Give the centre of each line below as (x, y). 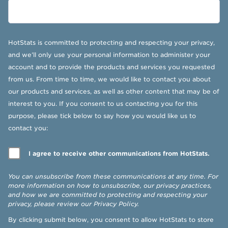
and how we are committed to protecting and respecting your (108, 195)
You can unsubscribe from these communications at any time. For (113, 176)
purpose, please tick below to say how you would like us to (102, 116)
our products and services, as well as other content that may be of (114, 91)
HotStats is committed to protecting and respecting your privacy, (111, 42)
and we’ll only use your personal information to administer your (109, 55)
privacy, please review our (51, 204)
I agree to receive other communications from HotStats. (119, 153)
